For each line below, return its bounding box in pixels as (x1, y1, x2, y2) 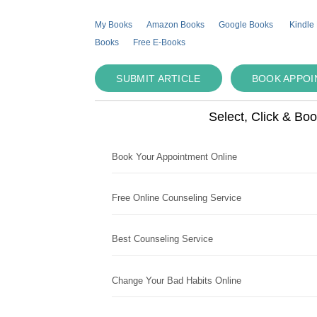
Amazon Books (146, 20, 205, 30)
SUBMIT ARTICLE (116, 73, 201, 85)
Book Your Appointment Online (112, 151, 238, 162)
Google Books (219, 20, 274, 30)
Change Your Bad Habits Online (112, 275, 242, 286)
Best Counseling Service (112, 234, 214, 245)
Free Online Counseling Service (112, 192, 242, 204)
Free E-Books (133, 38, 186, 48)
